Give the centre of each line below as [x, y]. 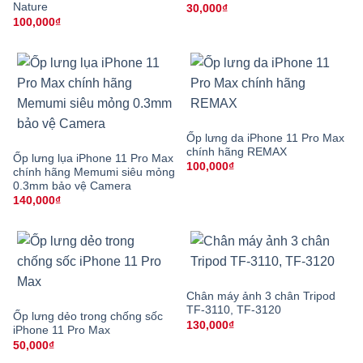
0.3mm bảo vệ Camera [72, 186]
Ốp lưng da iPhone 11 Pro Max [265, 138]
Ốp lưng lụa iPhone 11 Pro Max [93, 158]
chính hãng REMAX [237, 152]
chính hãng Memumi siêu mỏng [94, 172]
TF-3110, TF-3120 [234, 310]
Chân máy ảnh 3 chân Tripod [261, 297]
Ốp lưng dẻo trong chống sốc [88, 317]
